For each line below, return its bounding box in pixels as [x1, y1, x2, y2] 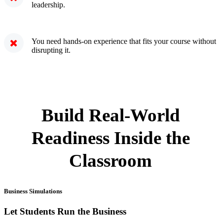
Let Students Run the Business [4, 206, 126, 217]
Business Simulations [4, 187, 62, 195]
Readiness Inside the [31, 128, 190, 148]
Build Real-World [41, 105, 180, 126]
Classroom [69, 150, 152, 171]
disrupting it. [32, 46, 71, 55]
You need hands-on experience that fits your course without [32, 37, 216, 46]
